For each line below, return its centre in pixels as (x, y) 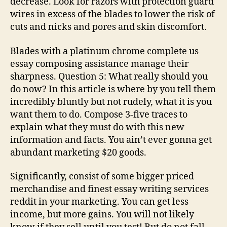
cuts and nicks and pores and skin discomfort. (108, 27)
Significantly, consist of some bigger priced (102, 177)
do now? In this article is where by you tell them (113, 89)
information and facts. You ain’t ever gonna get (111, 140)
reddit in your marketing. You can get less (99, 202)
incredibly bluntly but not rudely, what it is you (111, 102)
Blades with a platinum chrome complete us (104, 51)
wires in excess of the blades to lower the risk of (112, 14)
